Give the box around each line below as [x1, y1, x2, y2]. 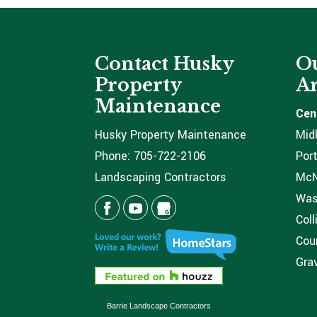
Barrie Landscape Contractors [107, 301, 212, 310]
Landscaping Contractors [95, 168, 227, 185]
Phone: [95, 147, 134, 164]
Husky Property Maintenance [95, 126, 247, 143]
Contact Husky [95, 52, 234, 75]
